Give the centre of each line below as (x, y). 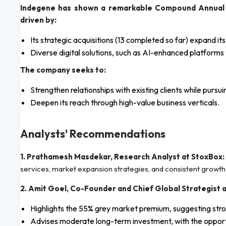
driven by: (38, 20)
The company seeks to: (63, 70)
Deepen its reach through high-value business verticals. (125, 103)
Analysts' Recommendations (93, 134)
